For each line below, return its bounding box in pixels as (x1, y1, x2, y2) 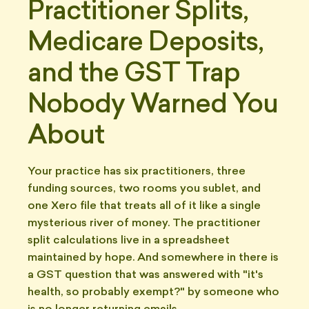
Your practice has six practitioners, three (28, 166, 246, 177)
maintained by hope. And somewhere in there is (28, 252, 279, 263)
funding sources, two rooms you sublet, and (28, 183, 261, 195)
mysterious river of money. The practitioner (28, 218, 261, 229)
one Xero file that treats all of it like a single (28, 201, 261, 212)
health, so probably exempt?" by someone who (28, 287, 279, 298)
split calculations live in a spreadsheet (28, 235, 230, 246)
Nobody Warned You (28, 92, 278, 119)
